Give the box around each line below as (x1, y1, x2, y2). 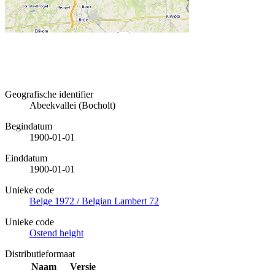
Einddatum (5, 152, 47, 163)
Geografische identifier (5, 88, 93, 99)
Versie (69, 261, 96, 272)
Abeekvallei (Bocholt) (29, 99, 115, 110)
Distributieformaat (5, 248, 75, 259)
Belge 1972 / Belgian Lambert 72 (29, 195, 159, 206)
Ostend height (29, 227, 83, 238)
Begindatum (5, 120, 52, 131)
